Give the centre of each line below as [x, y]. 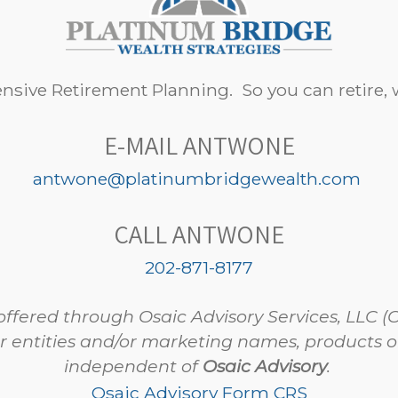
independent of [133, 366]
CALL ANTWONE [199, 234]
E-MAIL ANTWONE [199, 145]
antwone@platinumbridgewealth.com [197, 178]
